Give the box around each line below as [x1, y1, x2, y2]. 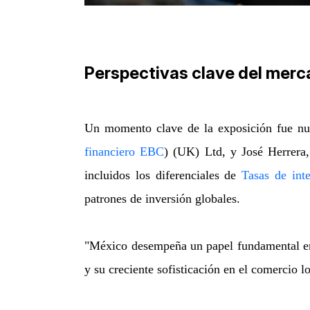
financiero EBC [84, 145, 165, 159]
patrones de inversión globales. [84, 192, 241, 206]
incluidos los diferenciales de [84, 168, 242, 183]
